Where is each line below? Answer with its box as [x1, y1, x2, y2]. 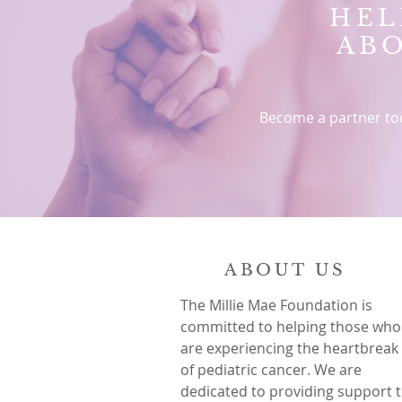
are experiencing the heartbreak [180, 338, 398, 358]
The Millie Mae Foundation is [180, 295, 372, 315]
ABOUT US [224, 260, 346, 280]
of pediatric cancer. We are [180, 360, 362, 380]
